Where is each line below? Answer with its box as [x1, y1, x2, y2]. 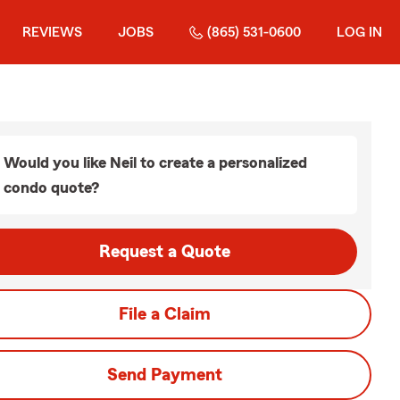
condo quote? [4, 179, 99, 196]
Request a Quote [98, 243, 230, 261]
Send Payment [106, 366, 222, 384]
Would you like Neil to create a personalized [4, 154, 307, 171]
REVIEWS [22, 25, 82, 39]
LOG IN [337, 25, 382, 39]
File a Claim [118, 305, 211, 323]
